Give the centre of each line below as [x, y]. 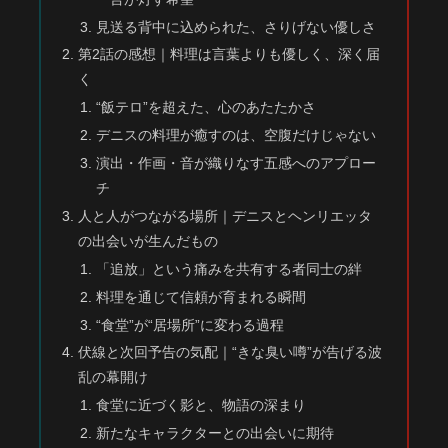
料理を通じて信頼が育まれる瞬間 [200, 296]
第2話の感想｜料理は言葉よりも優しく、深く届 [229, 54]
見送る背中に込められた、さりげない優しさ [235, 26]
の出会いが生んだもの [148, 240]
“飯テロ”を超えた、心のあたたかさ [205, 107]
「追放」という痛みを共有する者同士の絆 [228, 268]
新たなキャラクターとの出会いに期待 [214, 433]
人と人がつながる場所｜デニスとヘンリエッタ [225, 215]
